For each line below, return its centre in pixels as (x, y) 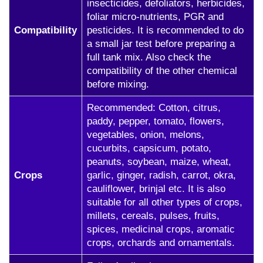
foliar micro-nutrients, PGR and (155, 17)
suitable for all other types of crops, (165, 202)
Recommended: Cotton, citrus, (154, 108)
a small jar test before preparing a (161, 44)
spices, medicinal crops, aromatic (161, 229)
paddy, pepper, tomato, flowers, (156, 121)
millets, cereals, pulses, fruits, (153, 216)
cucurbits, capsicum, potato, (149, 148)
